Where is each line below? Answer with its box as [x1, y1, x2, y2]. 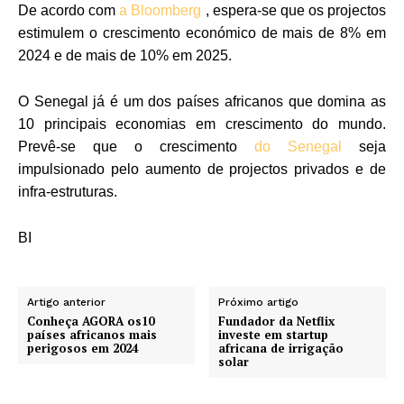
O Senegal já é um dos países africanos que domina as [18, 93, 386, 109]
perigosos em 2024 [27, 339, 138, 356]
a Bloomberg [119, 2, 202, 18]
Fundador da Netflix [218, 312, 335, 329]
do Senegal [254, 138, 342, 154]
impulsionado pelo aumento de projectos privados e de [18, 161, 386, 177]
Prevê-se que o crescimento [18, 138, 254, 154]
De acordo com [18, 2, 120, 18]
